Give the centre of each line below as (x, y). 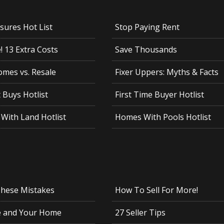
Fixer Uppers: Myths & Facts (166, 72)
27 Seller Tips (140, 213)
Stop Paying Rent (147, 27)
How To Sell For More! (156, 190)
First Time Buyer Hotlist (159, 95)
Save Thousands (146, 50)
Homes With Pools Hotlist (163, 117)
